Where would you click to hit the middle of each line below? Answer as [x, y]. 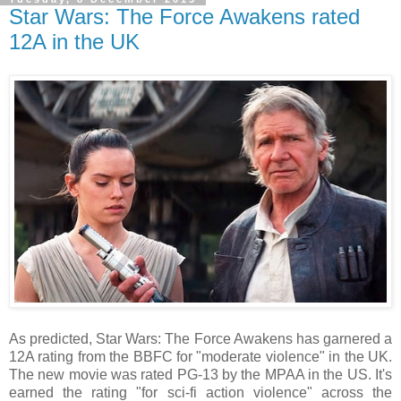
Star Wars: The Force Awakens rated [184, 16]
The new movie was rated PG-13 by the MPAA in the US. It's [200, 374]
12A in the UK [74, 41]
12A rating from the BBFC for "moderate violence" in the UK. [200, 356]
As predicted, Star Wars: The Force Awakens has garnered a [200, 338]
